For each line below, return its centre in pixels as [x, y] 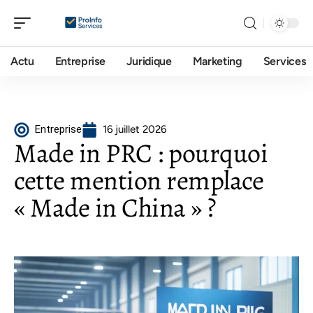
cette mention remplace [139, 180]
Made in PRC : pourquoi [141, 153]
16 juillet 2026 [134, 129]
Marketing [217, 61]
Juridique [149, 61]
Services [284, 61]
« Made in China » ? [115, 208]
